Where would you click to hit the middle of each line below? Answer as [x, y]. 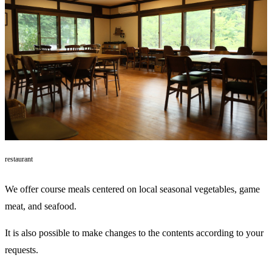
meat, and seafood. [41, 206]
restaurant [19, 159]
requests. [22, 250]
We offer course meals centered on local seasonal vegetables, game [132, 189]
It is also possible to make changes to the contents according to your [134, 233]
